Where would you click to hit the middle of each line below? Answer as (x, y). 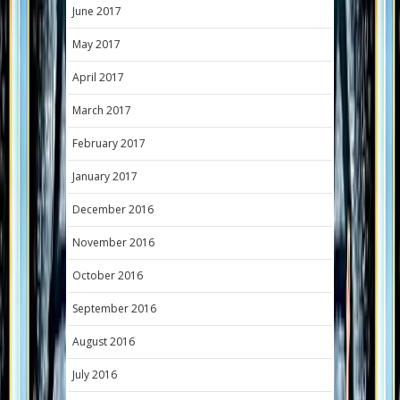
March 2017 (102, 110)
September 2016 (114, 308)
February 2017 (109, 143)
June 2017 (97, 11)
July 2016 (95, 374)
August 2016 (104, 341)
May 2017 (96, 44)
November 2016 (113, 242)
